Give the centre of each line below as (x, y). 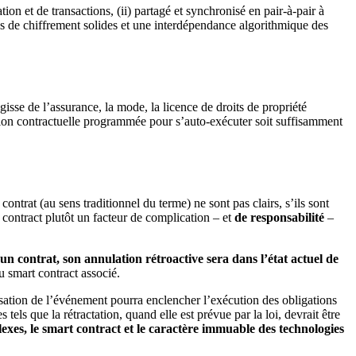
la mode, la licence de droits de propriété (204, 107)
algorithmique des (282, 25)
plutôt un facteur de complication (126, 218)
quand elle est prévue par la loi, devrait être (231, 315)
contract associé (77, 273)
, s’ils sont (304, 203)
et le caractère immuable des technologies (232, 329)
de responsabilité (279, 218)
